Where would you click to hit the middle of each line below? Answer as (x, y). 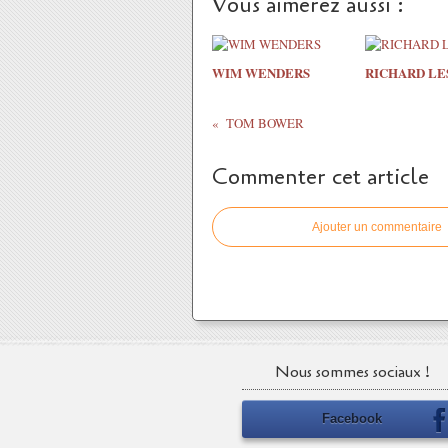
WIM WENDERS (261, 72)
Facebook (352, 418)
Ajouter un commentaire (377, 227)
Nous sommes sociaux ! (352, 372)
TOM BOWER (264, 123)
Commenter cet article (320, 177)
